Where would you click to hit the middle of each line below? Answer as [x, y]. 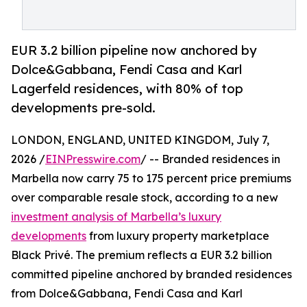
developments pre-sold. [83, 108]
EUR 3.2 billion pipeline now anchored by [134, 50]
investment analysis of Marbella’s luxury [116, 217]
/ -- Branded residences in [210, 159]
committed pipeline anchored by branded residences [151, 274]
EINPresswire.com [93, 159]
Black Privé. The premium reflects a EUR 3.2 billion [142, 255]
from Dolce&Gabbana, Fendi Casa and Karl [127, 294]
